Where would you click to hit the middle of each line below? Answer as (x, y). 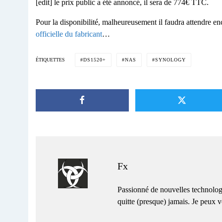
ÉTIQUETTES (50, 60)
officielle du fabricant (69, 34)
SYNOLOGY (170, 59)
